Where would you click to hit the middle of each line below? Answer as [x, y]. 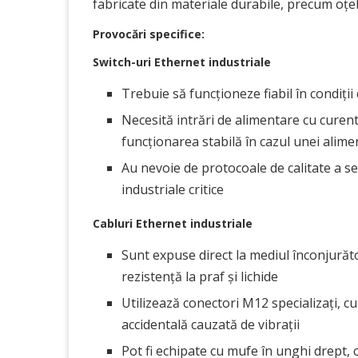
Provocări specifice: [149, 34]
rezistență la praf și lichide [200, 276]
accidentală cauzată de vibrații [211, 324]
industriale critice [173, 189]
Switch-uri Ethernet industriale [182, 62]
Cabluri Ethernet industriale [173, 223]
